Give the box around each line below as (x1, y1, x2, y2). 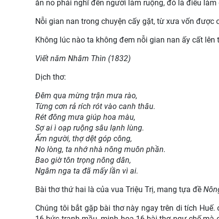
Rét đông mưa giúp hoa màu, (35, 112, 135, 122)
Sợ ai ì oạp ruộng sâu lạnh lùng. (35, 123, 144, 132)
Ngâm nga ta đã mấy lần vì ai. (35, 166, 138, 175)
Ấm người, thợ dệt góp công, (35, 133, 132, 143)
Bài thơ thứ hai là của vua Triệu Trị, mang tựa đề (35, 184, 201, 194)
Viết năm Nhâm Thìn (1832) (35, 53, 131, 63)
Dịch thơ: (35, 72, 66, 82)
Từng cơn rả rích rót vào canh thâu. (35, 101, 155, 111)
